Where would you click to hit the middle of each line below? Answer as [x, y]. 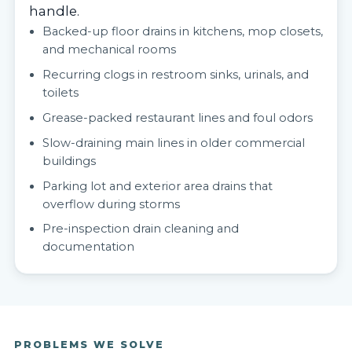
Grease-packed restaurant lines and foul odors [178, 118]
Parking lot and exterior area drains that [158, 186]
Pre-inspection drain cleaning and [141, 229]
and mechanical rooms [110, 50]
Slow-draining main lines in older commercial [174, 143]
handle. [54, 11]
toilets [61, 93]
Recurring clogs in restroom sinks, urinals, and [176, 75]
